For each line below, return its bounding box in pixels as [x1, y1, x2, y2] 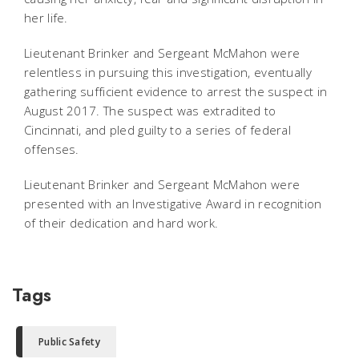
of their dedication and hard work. [24, 214, 219, 231]
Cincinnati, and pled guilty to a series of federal [24, 121, 291, 138]
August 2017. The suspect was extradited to [24, 102, 276, 119]
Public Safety [38, 334, 100, 349]
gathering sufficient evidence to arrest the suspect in [24, 83, 328, 99]
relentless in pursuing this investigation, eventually [24, 63, 312, 80]
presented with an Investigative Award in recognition [24, 195, 322, 212]
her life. [24, 9, 68, 26]
